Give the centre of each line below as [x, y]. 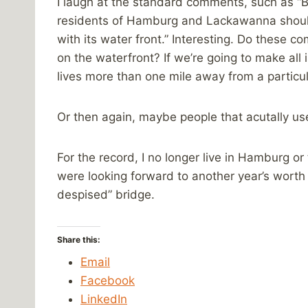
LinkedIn [104, 299]
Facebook [108, 280]
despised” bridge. [106, 194]
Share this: [79, 239]
